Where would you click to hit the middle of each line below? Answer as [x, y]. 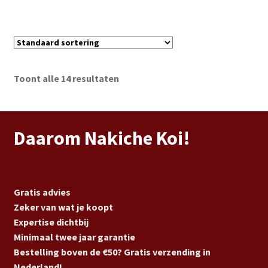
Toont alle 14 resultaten [66, 78]
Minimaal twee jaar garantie [74, 237]
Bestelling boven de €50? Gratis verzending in [112, 252]
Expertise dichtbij [51, 222]
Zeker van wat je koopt [63, 207]
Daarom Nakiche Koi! [102, 138]
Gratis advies [42, 192]
